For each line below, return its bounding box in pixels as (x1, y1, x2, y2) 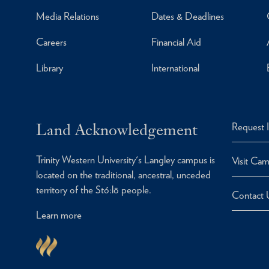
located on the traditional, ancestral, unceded (36, 168, 211, 181)
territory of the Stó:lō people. (36, 183, 151, 196)
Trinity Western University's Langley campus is (36, 153, 215, 166)
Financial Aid (151, 36, 201, 48)
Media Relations (36, 10, 99, 22)
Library (36, 62, 63, 74)
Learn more (36, 208, 82, 221)
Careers (36, 36, 67, 48)
